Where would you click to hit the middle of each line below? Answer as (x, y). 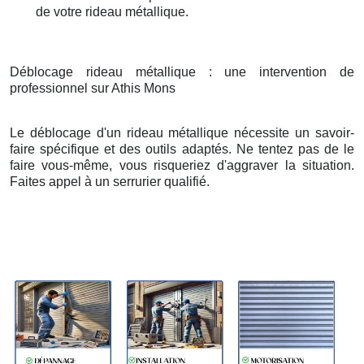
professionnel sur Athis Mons (93, 89)
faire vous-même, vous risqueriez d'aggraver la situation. (182, 166)
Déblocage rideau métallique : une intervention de (182, 72)
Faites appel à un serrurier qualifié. (110, 182)
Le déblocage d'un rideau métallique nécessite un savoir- (182, 133)
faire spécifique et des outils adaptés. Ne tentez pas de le (182, 149)
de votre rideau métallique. (112, 12)
